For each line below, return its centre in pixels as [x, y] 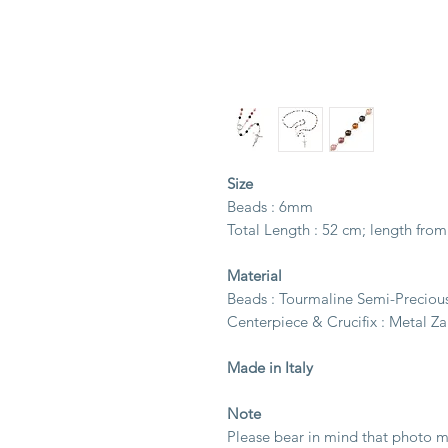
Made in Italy [270, 367]
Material [254, 275]
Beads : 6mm [270, 206]
